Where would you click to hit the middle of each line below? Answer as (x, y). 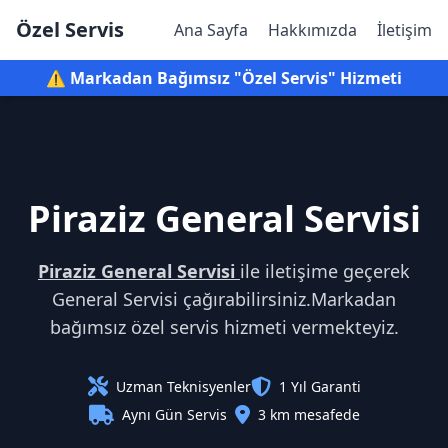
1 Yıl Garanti (319, 386)
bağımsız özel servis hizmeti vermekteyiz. (224, 327)
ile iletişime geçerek (325, 271)
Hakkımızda (312, 30)
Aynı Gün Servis (174, 414)
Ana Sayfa (211, 30)
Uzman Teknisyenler (183, 386)
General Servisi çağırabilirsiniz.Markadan (224, 299)
